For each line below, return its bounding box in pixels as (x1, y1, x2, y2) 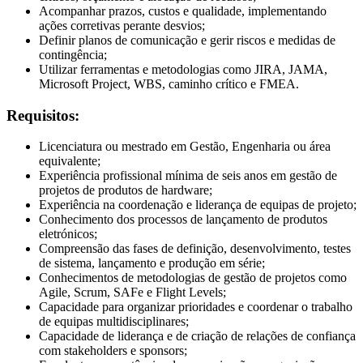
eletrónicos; (39, 227, 97, 241)
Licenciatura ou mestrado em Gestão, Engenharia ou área (39, 139, 331, 154)
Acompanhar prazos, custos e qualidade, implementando (39, 3, 327, 18)
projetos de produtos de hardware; (39, 183, 212, 198)
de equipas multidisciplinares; (39, 314, 189, 329)
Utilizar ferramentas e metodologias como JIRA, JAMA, (39, 62, 327, 76)
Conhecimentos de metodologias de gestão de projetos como (39, 271, 347, 285)
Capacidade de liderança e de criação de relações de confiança (39, 329, 356, 344)
